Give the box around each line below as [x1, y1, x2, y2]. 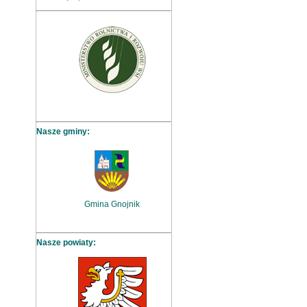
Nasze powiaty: [36, 238, 95, 247]
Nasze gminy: [36, 127, 89, 136]
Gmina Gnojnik [84, 199, 140, 209]
